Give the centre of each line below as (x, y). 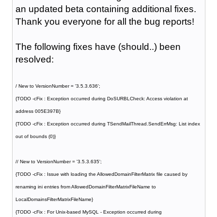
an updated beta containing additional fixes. (106, 9)
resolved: (34, 59)
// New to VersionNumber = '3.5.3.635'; (58, 161)
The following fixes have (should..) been (98, 46)
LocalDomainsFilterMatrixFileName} (54, 199)
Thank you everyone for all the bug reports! (105, 21)
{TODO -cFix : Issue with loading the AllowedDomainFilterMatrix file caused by (101, 174)
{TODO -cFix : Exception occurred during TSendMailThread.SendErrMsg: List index (108, 124)
